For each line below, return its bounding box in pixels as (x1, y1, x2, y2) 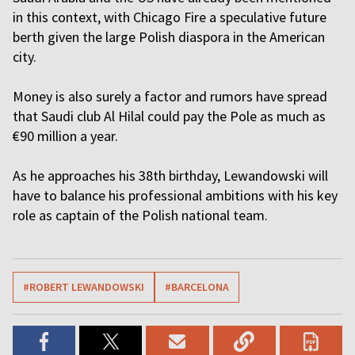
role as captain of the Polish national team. (13, 206, 268, 224)
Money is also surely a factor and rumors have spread (13, 87, 327, 105)
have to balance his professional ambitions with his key (13, 186, 338, 204)
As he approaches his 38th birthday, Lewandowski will (13, 166, 328, 185)
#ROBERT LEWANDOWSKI (23, 280, 144, 294)
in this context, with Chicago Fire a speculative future (13, 8, 326, 26)
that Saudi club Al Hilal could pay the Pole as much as (13, 107, 326, 125)
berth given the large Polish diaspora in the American (13, 28, 325, 46)
